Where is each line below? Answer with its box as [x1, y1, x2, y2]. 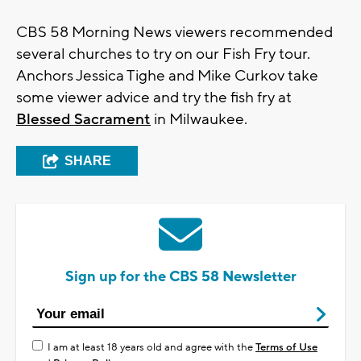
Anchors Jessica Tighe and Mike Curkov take [16, 66, 318, 86]
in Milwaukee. [151, 110, 247, 130]
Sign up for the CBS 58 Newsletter [64, 268, 297, 287]
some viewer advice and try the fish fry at [16, 88, 292, 108]
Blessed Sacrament [16, 110, 151, 130]
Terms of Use [255, 341, 317, 355]
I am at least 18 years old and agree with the [48, 341, 255, 355]
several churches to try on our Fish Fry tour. [16, 44, 310, 64]
